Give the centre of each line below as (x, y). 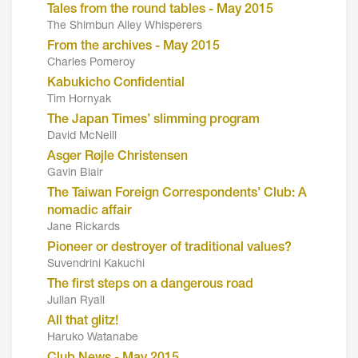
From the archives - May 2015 (133, 47)
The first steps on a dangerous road (150, 285)
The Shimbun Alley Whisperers (125, 26)
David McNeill (82, 136)
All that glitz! (83, 322)
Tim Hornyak (79, 99)
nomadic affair (89, 211)
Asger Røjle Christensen (117, 157)
